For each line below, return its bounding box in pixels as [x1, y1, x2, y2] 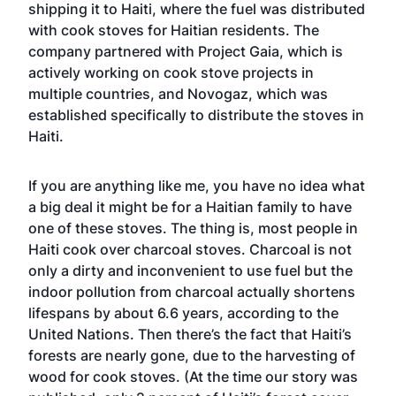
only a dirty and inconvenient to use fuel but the [28, 262, 353, 279]
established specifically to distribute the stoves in [28, 106, 364, 124]
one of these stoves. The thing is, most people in [28, 219, 358, 237]
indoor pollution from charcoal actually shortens [28, 283, 355, 301]
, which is [279, 42, 343, 60]
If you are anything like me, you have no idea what [28, 177, 365, 194]
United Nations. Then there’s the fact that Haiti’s [28, 325, 352, 343]
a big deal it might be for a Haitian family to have [28, 198, 352, 216]
